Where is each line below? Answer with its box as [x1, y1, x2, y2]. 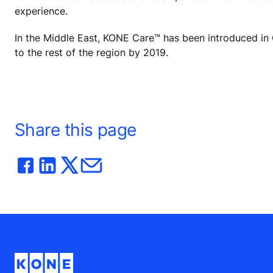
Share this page [15, 119, 136, 140]
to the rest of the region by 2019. [15, 46, 168, 58]
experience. [15, 5, 68, 18]
